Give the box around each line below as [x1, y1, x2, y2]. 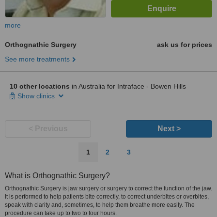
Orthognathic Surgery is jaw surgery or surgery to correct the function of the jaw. [5, 185, 212, 192]
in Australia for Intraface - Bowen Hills [70, 82, 186, 90]
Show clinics [17, 92, 57, 100]
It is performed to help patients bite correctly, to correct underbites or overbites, [5, 193, 209, 200]
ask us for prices [157, 41, 212, 48]
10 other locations [10, 82, 70, 90]
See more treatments [5, 55, 70, 63]
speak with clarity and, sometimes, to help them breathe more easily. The [5, 201, 195, 208]
